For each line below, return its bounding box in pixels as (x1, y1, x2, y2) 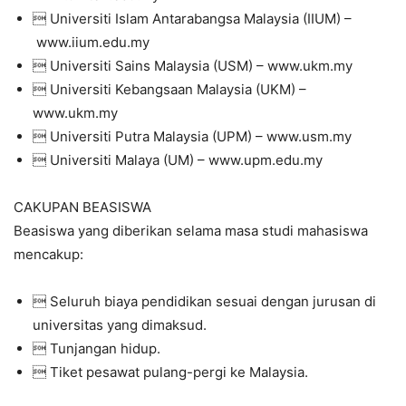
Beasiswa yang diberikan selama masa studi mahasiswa (14, 221, 368, 239)
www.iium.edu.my (33, 33, 150, 51)
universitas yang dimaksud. (33, 315, 207, 333)
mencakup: (14, 245, 83, 263)
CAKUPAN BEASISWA (14, 198, 151, 216)
